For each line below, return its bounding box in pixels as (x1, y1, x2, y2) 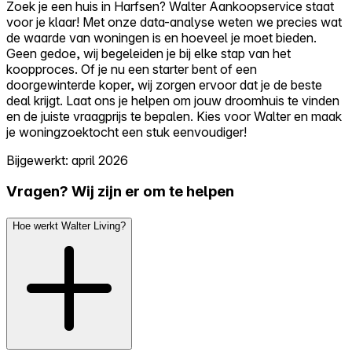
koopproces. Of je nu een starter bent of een (6, 60, 257, 77)
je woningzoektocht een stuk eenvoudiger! (6, 123, 247, 140)
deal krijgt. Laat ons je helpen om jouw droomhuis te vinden (6, 92, 339, 108)
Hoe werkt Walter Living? (13, 219, 126, 232)
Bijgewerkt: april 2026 (6, 152, 128, 168)
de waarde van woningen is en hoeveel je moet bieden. (6, 29, 317, 46)
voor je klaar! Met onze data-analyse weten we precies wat (6, 13, 342, 30)
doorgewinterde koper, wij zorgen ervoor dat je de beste (6, 76, 322, 93)
